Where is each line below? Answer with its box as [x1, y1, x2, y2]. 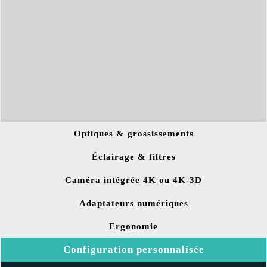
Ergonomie [109, 221, 158, 231]
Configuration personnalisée [63, 243, 204, 255]
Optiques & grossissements [73, 128, 194, 138]
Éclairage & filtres [91, 151, 176, 162]
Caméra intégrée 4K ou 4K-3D [65, 174, 202, 185]
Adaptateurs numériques [79, 197, 188, 208]
